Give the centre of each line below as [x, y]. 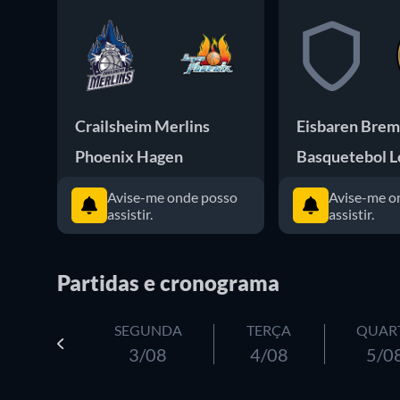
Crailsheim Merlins [142, 126]
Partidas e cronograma [168, 283]
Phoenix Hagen [129, 156]
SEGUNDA [148, 330]
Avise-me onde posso [172, 197]
